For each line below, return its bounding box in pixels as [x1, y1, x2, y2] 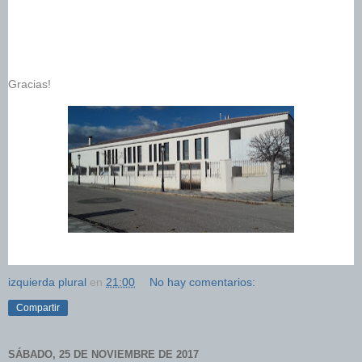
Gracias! [8, 78, 54, 91]
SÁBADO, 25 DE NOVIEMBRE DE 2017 [8, 347, 199, 360]
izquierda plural [8, 276, 86, 289]
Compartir [16, 302, 60, 314]
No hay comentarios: [149, 276, 256, 289]
